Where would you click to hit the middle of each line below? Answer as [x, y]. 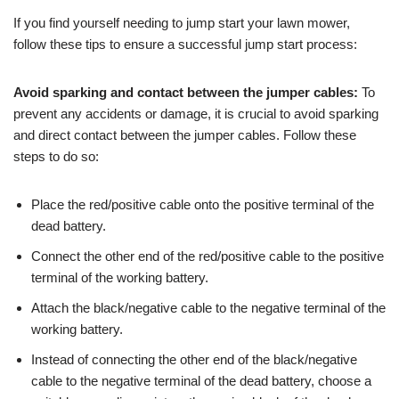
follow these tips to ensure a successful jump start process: [185, 44]
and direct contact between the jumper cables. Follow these [185, 134]
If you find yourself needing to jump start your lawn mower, [182, 22]
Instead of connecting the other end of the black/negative [194, 359]
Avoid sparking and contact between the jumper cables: [186, 92]
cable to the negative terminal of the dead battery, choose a [201, 380]
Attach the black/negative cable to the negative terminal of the [208, 307]
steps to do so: [56, 156]
